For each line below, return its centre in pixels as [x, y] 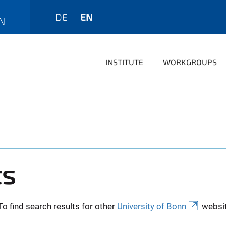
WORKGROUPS [190, 62]
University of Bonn [152, 206]
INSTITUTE [124, 62]
